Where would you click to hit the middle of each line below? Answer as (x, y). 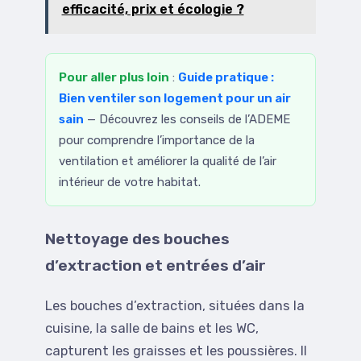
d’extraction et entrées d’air (156, 266)
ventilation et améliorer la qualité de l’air (168, 162)
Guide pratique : (226, 78)
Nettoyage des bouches (137, 239)
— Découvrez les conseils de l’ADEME (187, 120)
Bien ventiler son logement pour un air (175, 99)
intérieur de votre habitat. (130, 183)
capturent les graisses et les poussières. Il (176, 351)
